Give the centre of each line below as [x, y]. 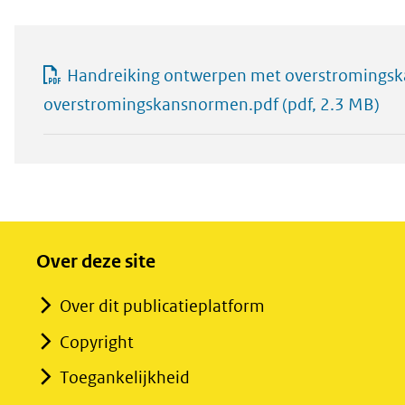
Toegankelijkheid [125, 377]
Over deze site [96, 262]
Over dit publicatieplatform [162, 306]
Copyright [97, 342]
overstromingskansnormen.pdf [161, 104]
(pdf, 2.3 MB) [329, 104]
